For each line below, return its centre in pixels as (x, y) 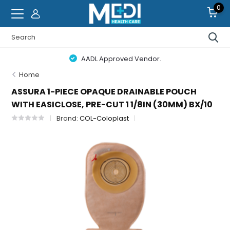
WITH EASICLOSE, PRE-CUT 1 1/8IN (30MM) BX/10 (112, 104)
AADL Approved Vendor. (120, 59)
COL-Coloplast (104, 118)
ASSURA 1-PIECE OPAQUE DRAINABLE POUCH (104, 92)
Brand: (68, 118)
